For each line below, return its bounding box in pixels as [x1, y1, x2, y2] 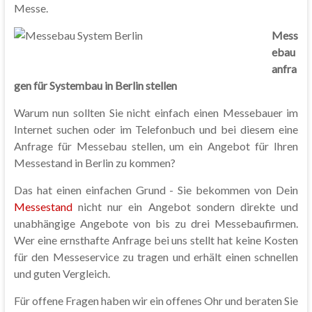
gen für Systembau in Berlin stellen [13, 79, 177, 92]
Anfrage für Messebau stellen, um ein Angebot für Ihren [13, 139, 299, 153]
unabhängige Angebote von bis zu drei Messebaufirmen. [13, 217, 299, 230]
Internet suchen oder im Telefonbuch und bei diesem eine [13, 123, 299, 136]
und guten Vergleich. [13, 267, 110, 280]
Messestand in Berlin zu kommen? [13, 156, 175, 169]
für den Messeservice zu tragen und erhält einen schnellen [13, 250, 299, 263]
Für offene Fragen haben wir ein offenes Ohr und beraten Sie [13, 294, 299, 307]
